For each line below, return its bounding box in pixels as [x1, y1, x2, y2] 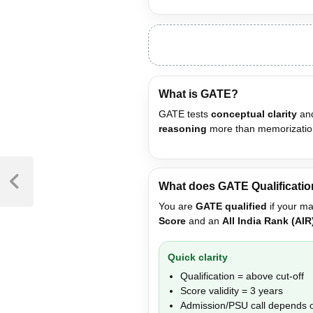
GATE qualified [196, 200, 267, 212]
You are [159, 200, 196, 212]
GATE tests [159, 108, 211, 119]
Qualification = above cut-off [180, 270, 304, 282]
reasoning [159, 122, 207, 134]
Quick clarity [168, 251, 228, 263]
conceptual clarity [211, 108, 297, 119]
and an [186, 214, 222, 226]
